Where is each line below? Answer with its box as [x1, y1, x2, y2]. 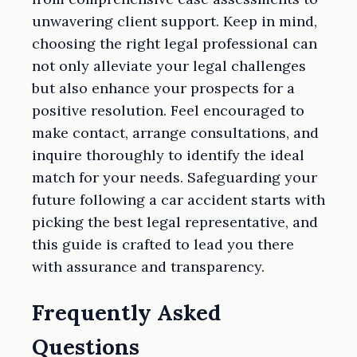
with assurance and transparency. [32, 257, 265, 276]
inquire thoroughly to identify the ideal [32, 145, 304, 164]
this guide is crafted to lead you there [32, 234, 294, 253]
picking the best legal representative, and [32, 212, 318, 231]
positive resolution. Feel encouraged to [32, 100, 304, 120]
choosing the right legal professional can [32, 33, 317, 53]
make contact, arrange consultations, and [32, 123, 319, 142]
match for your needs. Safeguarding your [32, 167, 317, 186]
